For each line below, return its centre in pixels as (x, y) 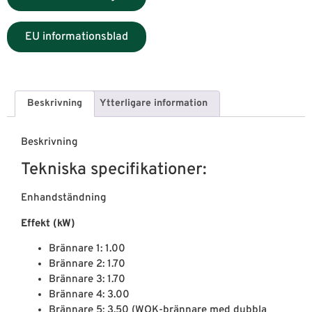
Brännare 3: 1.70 (87, 280)
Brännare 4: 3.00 (89, 295)
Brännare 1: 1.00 (87, 249)
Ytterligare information (154, 104)
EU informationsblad (77, 37)
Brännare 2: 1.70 (87, 264)
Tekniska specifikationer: (114, 170)
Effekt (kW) (48, 224)
